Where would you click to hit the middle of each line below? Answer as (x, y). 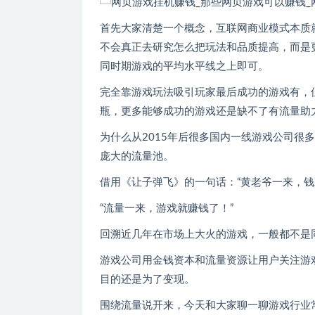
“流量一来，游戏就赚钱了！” (167, 208)
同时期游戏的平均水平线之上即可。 (184, 66)
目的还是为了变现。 (147, 279)
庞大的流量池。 (137, 156)
